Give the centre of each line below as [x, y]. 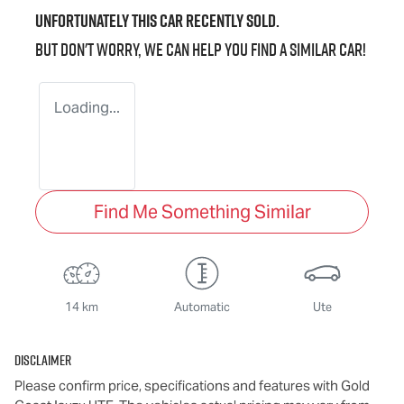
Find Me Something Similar [202, 211]
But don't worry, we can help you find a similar [187, 49]
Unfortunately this [97, 20]
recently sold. [231, 20]
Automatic [202, 307]
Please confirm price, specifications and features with [178, 385]
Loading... [87, 107]
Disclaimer [43, 359]
